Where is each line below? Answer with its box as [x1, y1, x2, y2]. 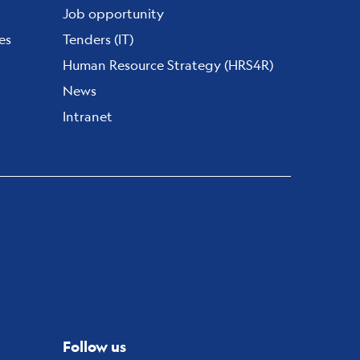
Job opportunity [63, 5, 164, 22]
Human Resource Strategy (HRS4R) [63, 56, 273, 73]
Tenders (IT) [63, 31, 133, 47]
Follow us [63, 337, 126, 357]
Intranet [63, 108, 112, 125]
